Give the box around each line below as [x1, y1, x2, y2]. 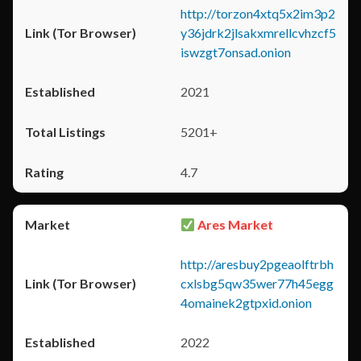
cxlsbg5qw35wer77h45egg [180, 276, 334, 291]
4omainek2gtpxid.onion [180, 295, 312, 310]
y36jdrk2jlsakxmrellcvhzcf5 [180, 25, 336, 40]
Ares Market [195, 217, 274, 232]
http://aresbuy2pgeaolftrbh [180, 256, 334, 272]
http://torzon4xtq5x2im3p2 [180, 6, 335, 21]
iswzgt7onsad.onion [180, 44, 291, 60]
